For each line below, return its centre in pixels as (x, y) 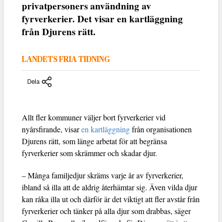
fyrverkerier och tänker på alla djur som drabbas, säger (106, 211)
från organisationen (161, 129)
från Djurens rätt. (59, 32)
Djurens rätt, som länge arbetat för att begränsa (94, 141)
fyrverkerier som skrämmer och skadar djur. (91, 153)
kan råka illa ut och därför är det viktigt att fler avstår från (111, 199)
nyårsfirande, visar (52, 129)
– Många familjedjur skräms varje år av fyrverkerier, (103, 175)
